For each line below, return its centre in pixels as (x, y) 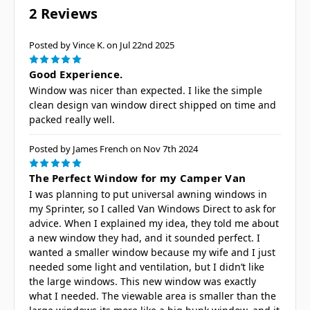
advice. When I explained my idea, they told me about (154, 223)
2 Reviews (64, 13)
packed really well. (72, 119)
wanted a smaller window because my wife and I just (152, 252)
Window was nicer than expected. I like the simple (146, 90)
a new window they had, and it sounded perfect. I (145, 237)
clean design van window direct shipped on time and (153, 104)
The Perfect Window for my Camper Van (137, 177)
